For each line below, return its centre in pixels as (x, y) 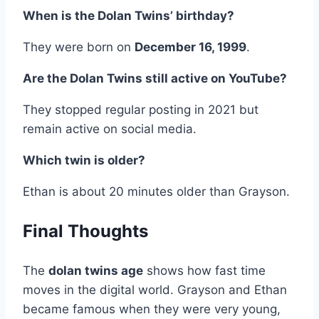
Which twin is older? (84, 161)
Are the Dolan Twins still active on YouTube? (155, 79)
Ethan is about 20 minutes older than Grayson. (156, 192)
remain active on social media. (110, 129)
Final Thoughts (85, 231)
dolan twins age (96, 271)
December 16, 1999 (190, 47)
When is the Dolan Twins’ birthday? (129, 16)
